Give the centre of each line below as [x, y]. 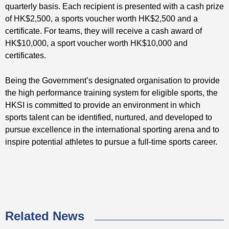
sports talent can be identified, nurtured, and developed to [109, 117]
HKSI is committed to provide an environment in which [103, 105]
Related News [45, 216]
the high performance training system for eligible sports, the [111, 93]
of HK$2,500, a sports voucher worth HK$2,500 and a [101, 18]
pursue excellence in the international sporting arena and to [112, 129]
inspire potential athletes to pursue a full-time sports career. [111, 142]
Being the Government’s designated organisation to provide [112, 80]
